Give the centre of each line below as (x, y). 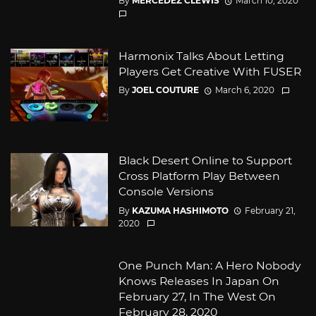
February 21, (270, 210)
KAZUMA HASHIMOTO (180, 210)
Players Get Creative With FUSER (209, 71)
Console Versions (166, 192)
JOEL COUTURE (165, 90)
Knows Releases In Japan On (199, 281)
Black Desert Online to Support (205, 161)
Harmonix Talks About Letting (201, 56)
